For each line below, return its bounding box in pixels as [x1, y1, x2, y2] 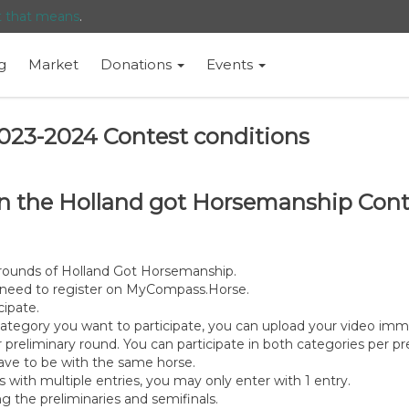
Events [205, 56, 257, 73]
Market [27, 56, 79, 73]
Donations [100, 56, 175, 73]
